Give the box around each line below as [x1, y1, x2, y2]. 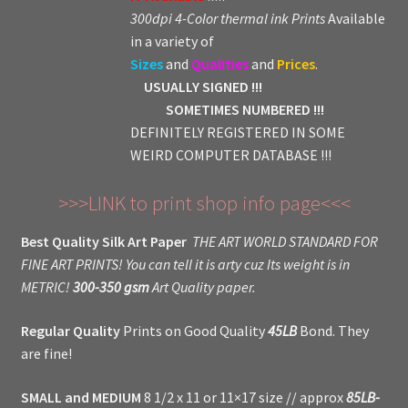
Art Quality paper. [148, 278, 256, 297]
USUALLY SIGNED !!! [129, 76, 262, 96]
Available [324, 8, 385, 27]
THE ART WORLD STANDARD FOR [191, 232, 378, 251]
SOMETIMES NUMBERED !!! [129, 99, 324, 118]
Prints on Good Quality [119, 321, 268, 341]
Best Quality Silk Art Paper [20, 232, 187, 251]
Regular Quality [20, 321, 120, 341]
